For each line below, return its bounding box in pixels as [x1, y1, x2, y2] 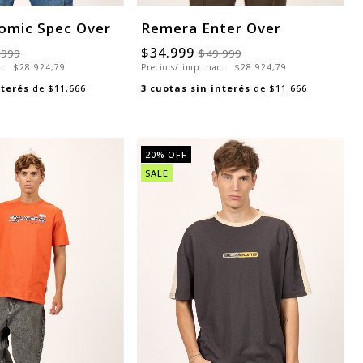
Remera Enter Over [140, 19, 281, 38]
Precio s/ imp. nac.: [140, 62, 231, 74]
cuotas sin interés [149, 82, 250, 95]
